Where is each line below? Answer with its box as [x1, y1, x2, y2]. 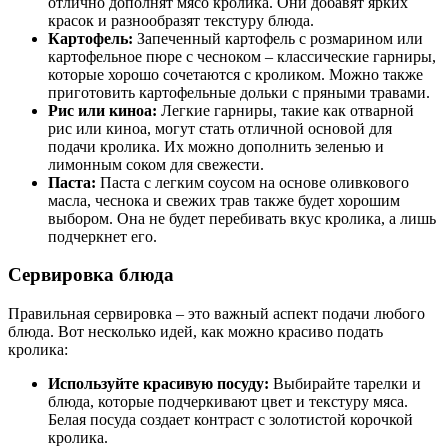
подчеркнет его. [48, 227, 157, 245]
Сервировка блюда [8, 264, 174, 286]
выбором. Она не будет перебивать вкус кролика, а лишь [48, 209, 436, 227]
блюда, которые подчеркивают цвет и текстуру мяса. [48, 392, 408, 410]
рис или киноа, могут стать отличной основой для [48, 119, 392, 137]
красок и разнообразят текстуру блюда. [48, 11, 314, 29]
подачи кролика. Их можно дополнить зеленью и [48, 137, 384, 155]
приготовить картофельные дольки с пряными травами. [48, 83, 430, 101]
